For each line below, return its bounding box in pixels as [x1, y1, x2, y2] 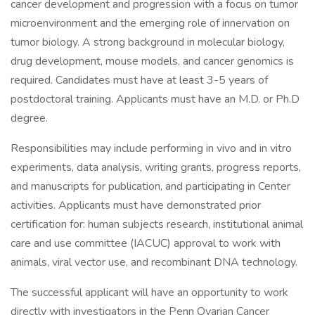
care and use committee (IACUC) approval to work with [11, 236, 281, 251]
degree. [11, 110, 48, 126]
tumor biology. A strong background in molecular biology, [11, 34, 285, 50]
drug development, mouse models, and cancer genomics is [11, 53, 294, 69]
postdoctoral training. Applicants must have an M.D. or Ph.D [11, 91, 300, 107]
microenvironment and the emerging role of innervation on [11, 15, 290, 31]
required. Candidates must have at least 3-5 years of [11, 72, 268, 88]
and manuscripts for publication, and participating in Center [11, 179, 290, 194]
